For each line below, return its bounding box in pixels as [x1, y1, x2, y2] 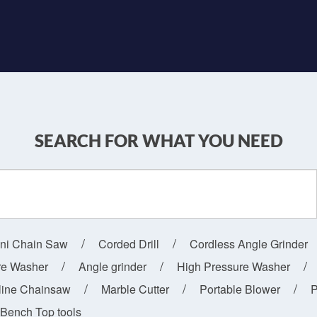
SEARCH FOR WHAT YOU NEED [34, 130, 283, 151]
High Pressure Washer [177, 258, 290, 275]
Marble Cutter [101, 281, 169, 298]
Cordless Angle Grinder [190, 236, 308, 253]
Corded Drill [98, 236, 159, 253]
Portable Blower [200, 281, 280, 298]
